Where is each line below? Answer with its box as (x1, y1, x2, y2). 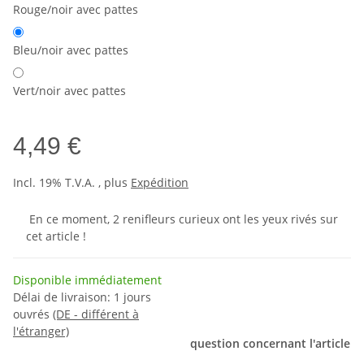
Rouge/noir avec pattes (13, 2, 138, 17)
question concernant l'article (190, 336, 350, 351)
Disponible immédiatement (13, 272, 162, 288)
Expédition (131, 175, 188, 190)
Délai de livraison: (13, 289, 114, 305)
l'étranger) (13, 323, 69, 339)
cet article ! (26, 228, 86, 244)
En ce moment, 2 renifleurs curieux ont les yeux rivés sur (29, 211, 338, 227)
